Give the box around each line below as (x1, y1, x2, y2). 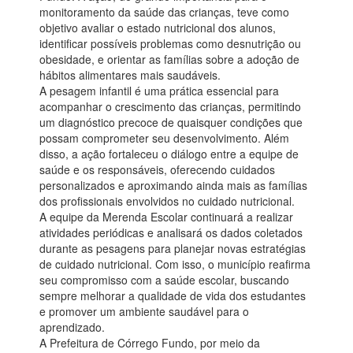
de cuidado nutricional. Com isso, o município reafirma (39, 256, 310, 273)
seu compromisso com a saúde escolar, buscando (39, 272, 289, 288)
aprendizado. (39, 319, 105, 336)
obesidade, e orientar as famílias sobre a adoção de (39, 51, 299, 68)
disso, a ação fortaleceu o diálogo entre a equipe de (39, 146, 299, 162)
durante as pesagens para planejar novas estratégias (39, 240, 306, 257)
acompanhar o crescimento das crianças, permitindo (39, 98, 301, 115)
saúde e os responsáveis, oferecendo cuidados (39, 162, 275, 178)
